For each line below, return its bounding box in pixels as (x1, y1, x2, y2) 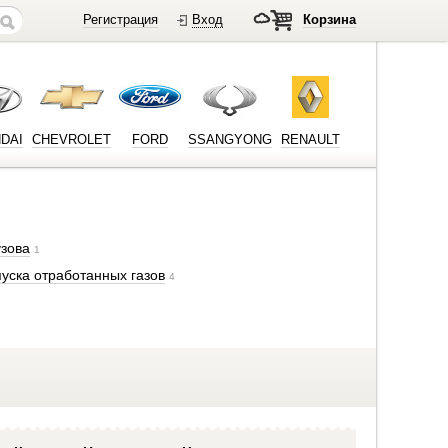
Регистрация (83, 12, 158, 27)
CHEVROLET (32, 132, 111, 147)
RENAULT (281, 132, 340, 147)
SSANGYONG (188, 132, 272, 147)
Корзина (303, 12, 356, 27)
